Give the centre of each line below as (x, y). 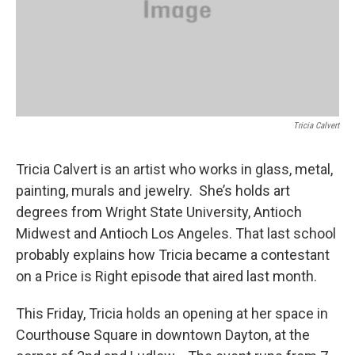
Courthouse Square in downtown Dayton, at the (163, 335)
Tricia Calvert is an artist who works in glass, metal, (174, 170)
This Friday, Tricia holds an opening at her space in (172, 314)
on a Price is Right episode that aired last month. (166, 277)
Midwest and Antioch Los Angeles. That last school (176, 234)
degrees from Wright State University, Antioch (159, 212)
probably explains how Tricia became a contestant (173, 255)
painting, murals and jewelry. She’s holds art (153, 191)
